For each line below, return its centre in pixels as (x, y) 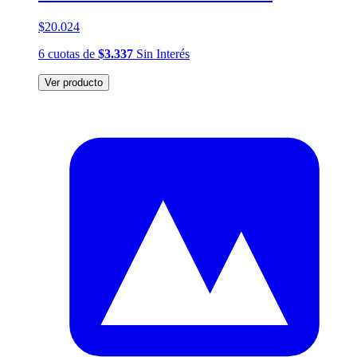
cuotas (64, 53)
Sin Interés (161, 53)
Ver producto (74, 82)
